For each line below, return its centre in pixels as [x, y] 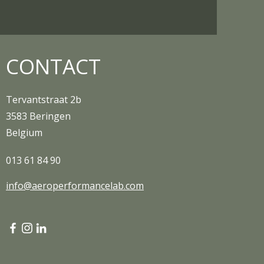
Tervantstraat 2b [44, 100]
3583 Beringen [38, 116]
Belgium [24, 133]
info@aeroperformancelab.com [75, 186]
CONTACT [53, 66]
